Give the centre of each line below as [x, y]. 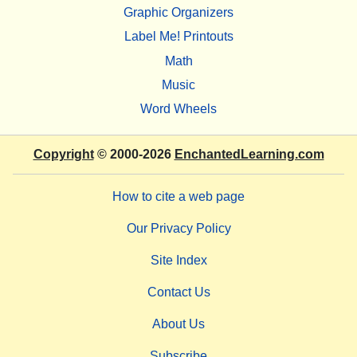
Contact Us [178, 292]
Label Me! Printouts [178, 37]
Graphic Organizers [178, 12]
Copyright [63, 154]
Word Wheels [178, 109]
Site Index [178, 260]
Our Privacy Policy [178, 228]
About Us [178, 324]
